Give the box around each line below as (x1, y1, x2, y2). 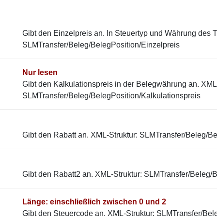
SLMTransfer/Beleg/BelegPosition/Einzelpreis (22, 41, 180, 49)
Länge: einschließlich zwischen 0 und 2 (22, 198, 166, 206)
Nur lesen (22, 68, 58, 77)
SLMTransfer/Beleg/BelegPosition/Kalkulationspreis (22, 92, 201, 100)
